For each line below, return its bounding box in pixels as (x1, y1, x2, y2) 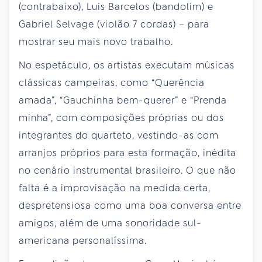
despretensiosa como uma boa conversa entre (19, 199, 242, 212)
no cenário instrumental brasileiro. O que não (19, 164, 236, 177)
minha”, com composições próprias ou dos (19, 111, 224, 124)
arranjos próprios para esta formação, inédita (19, 146, 236, 159)
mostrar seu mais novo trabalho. (19, 35, 173, 48)
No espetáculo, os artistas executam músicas (19, 58, 235, 71)
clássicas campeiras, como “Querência (19, 76, 205, 89)
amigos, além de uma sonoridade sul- (19, 216, 202, 229)
